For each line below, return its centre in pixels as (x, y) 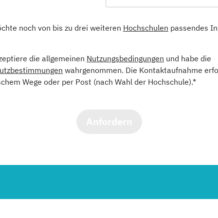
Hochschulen (146, 27)
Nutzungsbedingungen (125, 58)
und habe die (188, 58)
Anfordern (109, 121)
